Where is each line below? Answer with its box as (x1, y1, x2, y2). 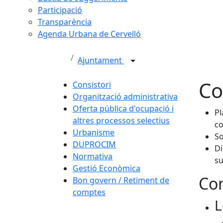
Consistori (73, 79, 111, 90)
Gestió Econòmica (73, 163, 140, 174)
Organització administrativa (73, 91, 178, 102)
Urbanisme (73, 127, 114, 138)
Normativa (73, 151, 112, 162)
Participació (38, 4, 82, 15)
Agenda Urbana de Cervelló (38, 28, 141, 39)
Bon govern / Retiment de (73, 175, 169, 186)
